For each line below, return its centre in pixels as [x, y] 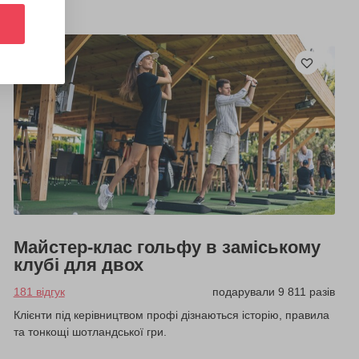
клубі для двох [78, 265]
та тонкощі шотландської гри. [90, 332]
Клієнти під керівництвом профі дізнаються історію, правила [171, 315]
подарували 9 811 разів [273, 292]
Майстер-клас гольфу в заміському [167, 248]
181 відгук [39, 292]
